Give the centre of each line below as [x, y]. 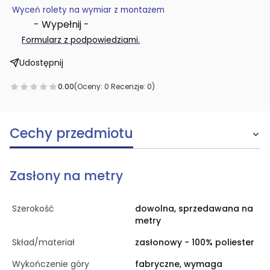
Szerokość [33, 208]
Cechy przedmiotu [71, 133]
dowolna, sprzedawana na [194, 208]
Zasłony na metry [66, 175]
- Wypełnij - [51, 24]
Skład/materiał [43, 242]
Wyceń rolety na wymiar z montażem [88, 10]
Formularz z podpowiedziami [80, 40]
